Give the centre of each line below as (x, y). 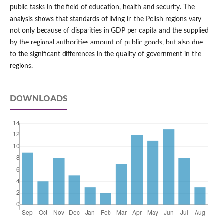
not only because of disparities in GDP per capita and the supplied (109, 31)
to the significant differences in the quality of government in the (105, 55)
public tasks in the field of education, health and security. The (102, 8)
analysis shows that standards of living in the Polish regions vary (105, 19)
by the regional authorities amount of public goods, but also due (106, 43)
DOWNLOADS (38, 99)
